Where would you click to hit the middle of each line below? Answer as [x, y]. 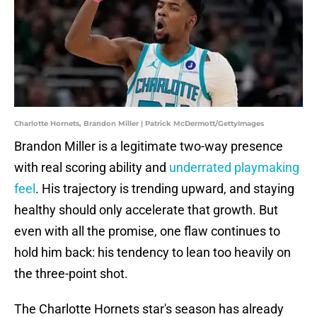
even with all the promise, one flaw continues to [147, 231]
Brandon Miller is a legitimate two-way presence [149, 146]
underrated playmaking [234, 168]
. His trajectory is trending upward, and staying [165, 189]
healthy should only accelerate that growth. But [146, 210]
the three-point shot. [71, 274]
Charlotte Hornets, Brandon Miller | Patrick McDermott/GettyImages [139, 124]
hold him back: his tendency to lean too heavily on [152, 253]
